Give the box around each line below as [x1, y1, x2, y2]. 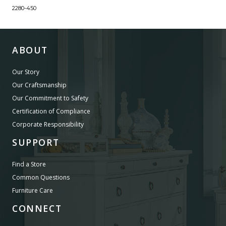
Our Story [12, 67, 39, 76]
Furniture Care [12, 186, 53, 195]
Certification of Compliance [12, 106, 90, 116]
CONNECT [12, 202, 62, 214]
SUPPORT [12, 136, 60, 148]
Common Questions [12, 173, 70, 182]
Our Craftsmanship [12, 80, 67, 89]
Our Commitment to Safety [12, 93, 88, 102]
